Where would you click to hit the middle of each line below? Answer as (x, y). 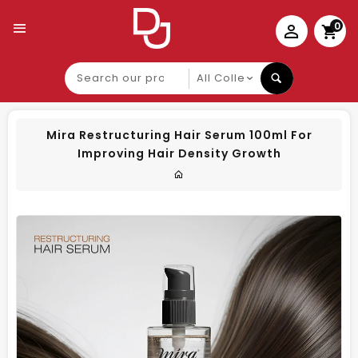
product (90, 98)
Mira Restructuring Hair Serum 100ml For (179, 135)
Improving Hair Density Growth (179, 153)
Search (86, 69)
